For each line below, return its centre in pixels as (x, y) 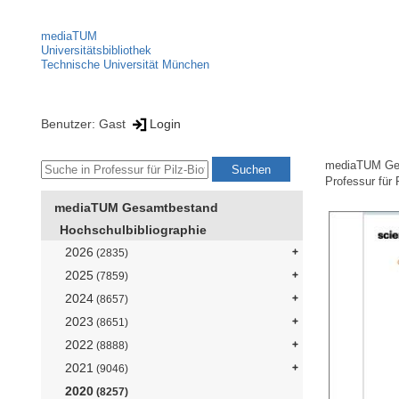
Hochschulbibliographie (133, 230)
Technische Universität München (125, 65)
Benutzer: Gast (85, 123)
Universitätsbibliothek (96, 50)
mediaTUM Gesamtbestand (136, 208)
